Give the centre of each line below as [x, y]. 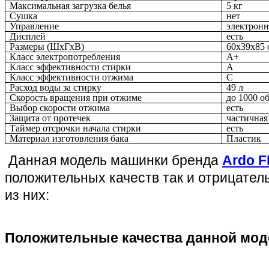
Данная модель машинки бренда [113, 160]
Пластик [244, 138]
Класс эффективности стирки [71, 67]
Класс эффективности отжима [72, 77]
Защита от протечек [50, 118]
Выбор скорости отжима [60, 107]
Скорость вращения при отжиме [76, 97]
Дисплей [28, 36]
